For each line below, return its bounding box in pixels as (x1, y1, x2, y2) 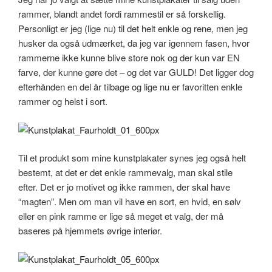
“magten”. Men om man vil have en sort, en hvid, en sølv (18, 195, 241, 208)
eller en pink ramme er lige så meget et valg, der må (18, 209, 223, 223)
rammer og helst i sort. (18, 95, 107, 108)
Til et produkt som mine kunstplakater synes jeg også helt (18, 151, 246, 165)
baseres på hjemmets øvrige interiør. (18, 224, 162, 237)
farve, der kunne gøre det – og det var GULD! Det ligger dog (18, 66, 254, 79)
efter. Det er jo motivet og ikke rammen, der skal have (18, 180, 230, 194)
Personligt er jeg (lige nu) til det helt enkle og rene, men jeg (18, 22, 248, 35)
